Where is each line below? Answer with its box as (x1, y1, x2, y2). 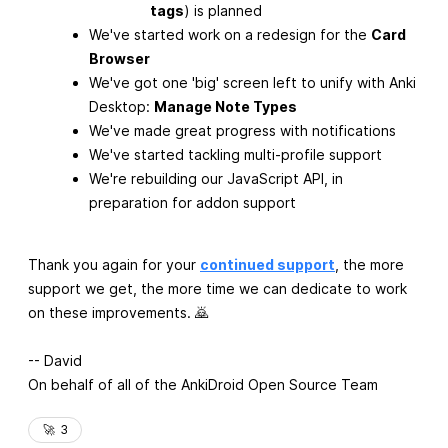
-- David (28, 352, 82, 370)
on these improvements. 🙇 (28, 304, 209, 322)
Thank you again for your (28, 256, 200, 274)
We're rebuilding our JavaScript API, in (89, 170, 343, 188)
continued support (200, 256, 335, 274)
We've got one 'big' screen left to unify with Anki (89, 74, 416, 92)
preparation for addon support (89, 194, 296, 212)
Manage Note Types (154, 98, 297, 116)
